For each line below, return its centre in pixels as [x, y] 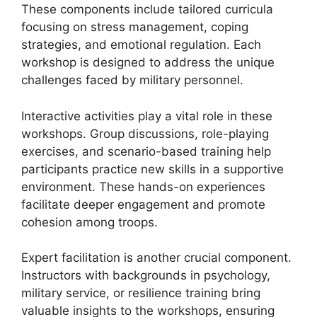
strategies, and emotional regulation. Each [141, 45]
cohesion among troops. [90, 222]
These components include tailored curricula [147, 9]
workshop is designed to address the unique [148, 62]
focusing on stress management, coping [135, 27]
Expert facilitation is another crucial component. [156, 258]
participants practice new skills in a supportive [152, 169]
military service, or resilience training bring [141, 293]
